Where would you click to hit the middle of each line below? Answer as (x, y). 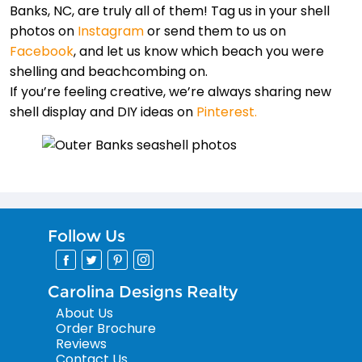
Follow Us (86, 236)
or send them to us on (215, 32)
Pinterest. (227, 112)
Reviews (81, 344)
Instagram (111, 32)
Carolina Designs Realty (143, 292)
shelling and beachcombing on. (109, 72)
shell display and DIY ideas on (103, 112)
